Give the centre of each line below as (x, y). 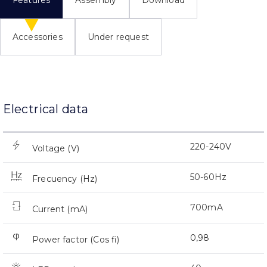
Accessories (38, 37)
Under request (118, 37)
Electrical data (46, 109)
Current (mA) (60, 209)
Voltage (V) (56, 149)
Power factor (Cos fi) (76, 240)
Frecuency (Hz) (65, 179)
